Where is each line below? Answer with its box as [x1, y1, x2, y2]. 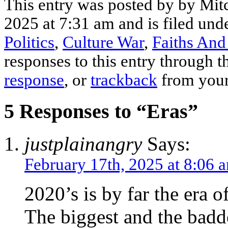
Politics [4, 33, 54, 51]
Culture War [63, 33, 144, 51]
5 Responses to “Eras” [4, 99, 198, 123]
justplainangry [24, 133, 142, 155]
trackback [91, 70, 157, 89]
